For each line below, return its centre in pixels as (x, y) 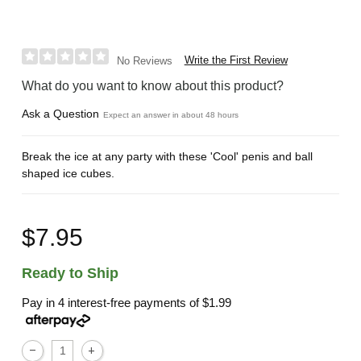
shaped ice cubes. (68, 173)
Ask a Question (61, 113)
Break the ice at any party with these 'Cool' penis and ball (168, 156)
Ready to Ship (71, 274)
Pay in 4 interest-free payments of (112, 303)
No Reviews (144, 60)
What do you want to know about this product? (153, 85)
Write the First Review (236, 60)
